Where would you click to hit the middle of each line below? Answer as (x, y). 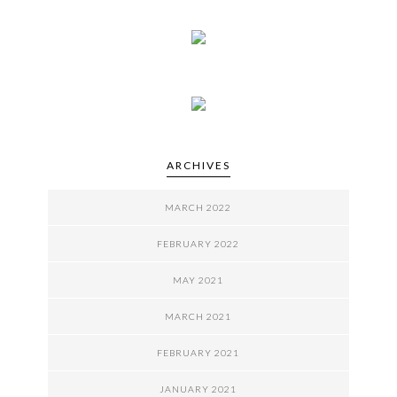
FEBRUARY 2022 (198, 243)
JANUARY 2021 (198, 389)
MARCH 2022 (198, 207)
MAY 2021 (198, 280)
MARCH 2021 (198, 316)
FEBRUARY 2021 (198, 352)
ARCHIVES (198, 165)
